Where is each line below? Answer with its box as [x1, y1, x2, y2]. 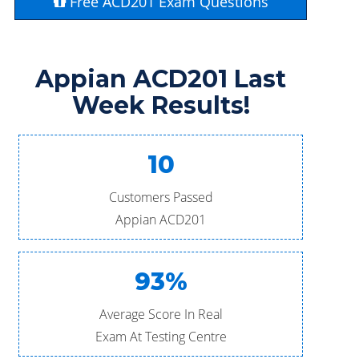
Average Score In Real [99, 305, 223, 323]
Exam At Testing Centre [95, 328, 227, 345]
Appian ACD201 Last [35, 64, 287, 94]
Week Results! [71, 91, 250, 120]
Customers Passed [108, 188, 213, 206]
